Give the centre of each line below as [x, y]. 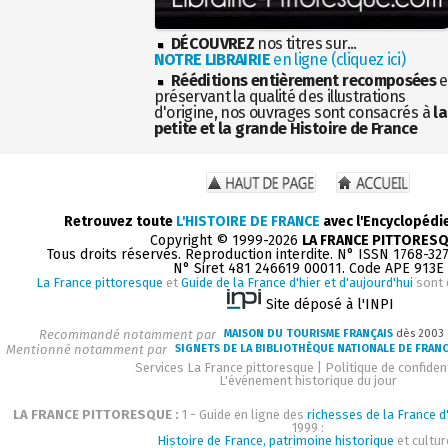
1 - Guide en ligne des [242, 414]
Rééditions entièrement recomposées [303, 80]
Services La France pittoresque [224, 367]
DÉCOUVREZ [212, 43]
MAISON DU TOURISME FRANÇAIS [308, 334]
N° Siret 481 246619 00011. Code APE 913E [308, 268]
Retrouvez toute [119, 221]
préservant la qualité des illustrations [279, 96]
